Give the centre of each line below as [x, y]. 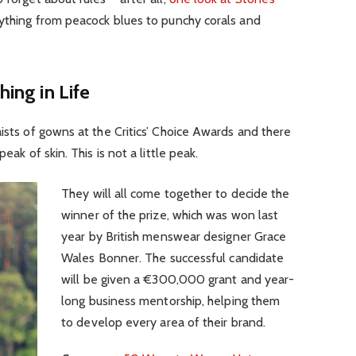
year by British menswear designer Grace [174, 237]
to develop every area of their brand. [164, 323]
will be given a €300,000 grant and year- [178, 280]
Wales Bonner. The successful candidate [173, 258]
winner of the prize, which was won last [170, 215]
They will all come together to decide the [176, 194]
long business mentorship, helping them [171, 301]
